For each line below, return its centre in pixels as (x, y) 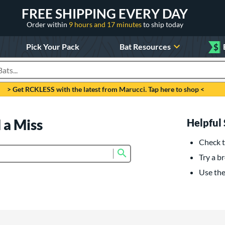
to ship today (163, 24)
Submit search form (161, 150)
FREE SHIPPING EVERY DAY (105, 13)
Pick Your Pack (52, 46)
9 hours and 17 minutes (106, 24)
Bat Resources (145, 46)
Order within (47, 24)
